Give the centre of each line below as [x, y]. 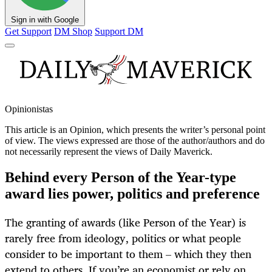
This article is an [37, 130]
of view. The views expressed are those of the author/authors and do [135, 141]
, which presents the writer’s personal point [183, 130]
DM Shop [73, 32]
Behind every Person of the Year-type [121, 178]
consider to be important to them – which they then [128, 254]
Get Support [28, 32]
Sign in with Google [45, 20]
